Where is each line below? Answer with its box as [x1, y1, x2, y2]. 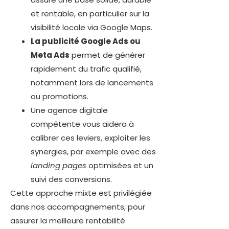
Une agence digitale [31, 105, 108, 116]
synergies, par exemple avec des [31, 146, 156, 157]
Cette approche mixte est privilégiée [10, 188, 152, 199]
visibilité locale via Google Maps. [31, 22, 152, 33]
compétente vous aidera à [31, 119, 134, 130]
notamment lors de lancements [31, 77, 153, 88]
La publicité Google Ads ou [31, 36, 141, 47]
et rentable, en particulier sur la [31, 8, 149, 19]
